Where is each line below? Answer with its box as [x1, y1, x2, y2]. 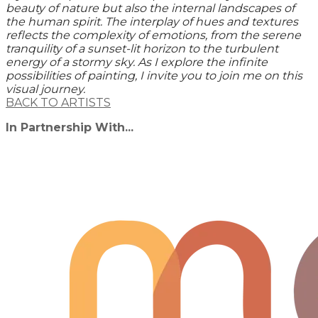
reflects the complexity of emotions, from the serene [6, 28, 301, 43]
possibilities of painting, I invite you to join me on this [6, 69, 302, 83]
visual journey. [6, 82, 85, 97]
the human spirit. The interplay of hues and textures [6, 15, 298, 29]
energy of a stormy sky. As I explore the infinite [6, 55, 268, 70]
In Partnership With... [6, 121, 133, 135]
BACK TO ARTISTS [6, 96, 111, 110]
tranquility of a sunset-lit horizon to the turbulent [6, 42, 278, 56]
